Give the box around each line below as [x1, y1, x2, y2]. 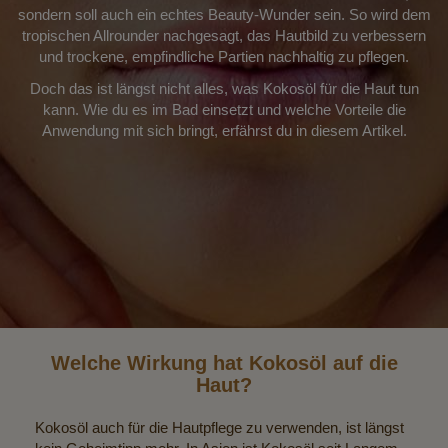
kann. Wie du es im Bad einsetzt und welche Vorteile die [42, 100, 406, 118]
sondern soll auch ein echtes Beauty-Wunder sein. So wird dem [17, 6, 431, 24]
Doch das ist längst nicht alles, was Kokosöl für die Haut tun [29, 79, 419, 97]
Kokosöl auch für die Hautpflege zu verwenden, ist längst [35, 419, 404, 437]
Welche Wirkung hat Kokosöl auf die [50, 352, 398, 375]
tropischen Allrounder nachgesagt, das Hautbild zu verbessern [22, 27, 426, 45]
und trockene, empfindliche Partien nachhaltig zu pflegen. [39, 48, 409, 66]
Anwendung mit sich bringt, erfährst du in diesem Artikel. [41, 121, 407, 139]
